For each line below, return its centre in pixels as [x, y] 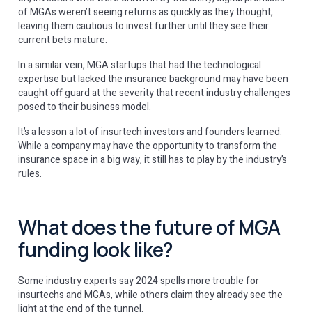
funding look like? [96, 249]
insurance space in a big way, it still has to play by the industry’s [153, 160]
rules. [31, 174]
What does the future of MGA [149, 227]
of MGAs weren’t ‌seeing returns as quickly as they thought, [146, 12]
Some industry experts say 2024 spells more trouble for [139, 281]
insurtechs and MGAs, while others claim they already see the [150, 295]
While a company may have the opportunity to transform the [148, 146]
